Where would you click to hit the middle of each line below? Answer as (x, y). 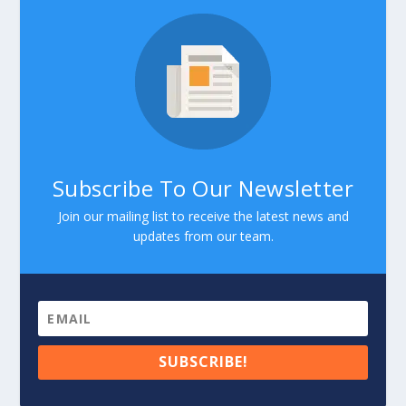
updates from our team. (203, 236)
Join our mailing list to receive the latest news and (203, 216)
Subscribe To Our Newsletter (203, 188)
